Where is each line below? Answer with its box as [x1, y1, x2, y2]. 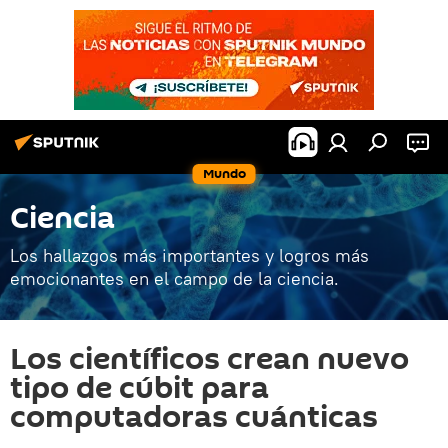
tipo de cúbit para [10, 367, 269, 410]
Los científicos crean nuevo [10, 338, 409, 381]
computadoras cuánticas [10, 396, 378, 439]
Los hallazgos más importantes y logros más [10, 244, 369, 267]
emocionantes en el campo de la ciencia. [10, 267, 339, 290]
